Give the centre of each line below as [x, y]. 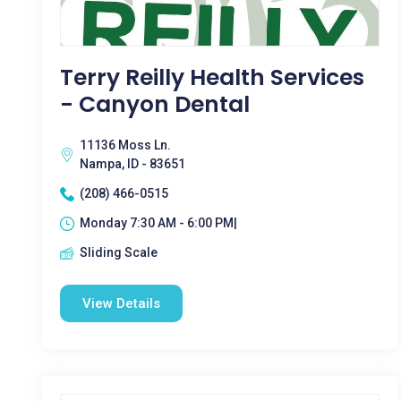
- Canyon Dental [155, 104]
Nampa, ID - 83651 [132, 164]
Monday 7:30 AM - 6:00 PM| [158, 223]
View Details [121, 303]
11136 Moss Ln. [125, 145]
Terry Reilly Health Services [212, 77]
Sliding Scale [119, 252]
